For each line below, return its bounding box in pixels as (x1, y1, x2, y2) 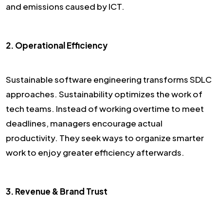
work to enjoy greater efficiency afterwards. (6, 146, 184, 158)
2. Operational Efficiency (6, 39, 108, 51)
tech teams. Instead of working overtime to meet (6, 103, 204, 114)
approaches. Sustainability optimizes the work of (6, 88, 202, 99)
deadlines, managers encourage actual (6, 117, 163, 128)
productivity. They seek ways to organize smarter (6, 132, 204, 143)
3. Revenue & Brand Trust (6, 185, 108, 197)
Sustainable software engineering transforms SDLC (6, 73, 212, 85)
